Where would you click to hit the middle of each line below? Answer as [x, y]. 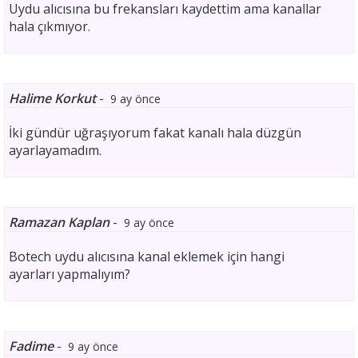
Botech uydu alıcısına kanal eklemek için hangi [147, 257]
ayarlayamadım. [55, 150]
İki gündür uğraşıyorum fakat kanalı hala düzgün [155, 133]
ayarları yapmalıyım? [70, 274]
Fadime [31, 346]
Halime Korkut [52, 98]
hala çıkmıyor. [50, 26]
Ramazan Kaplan [59, 222]
